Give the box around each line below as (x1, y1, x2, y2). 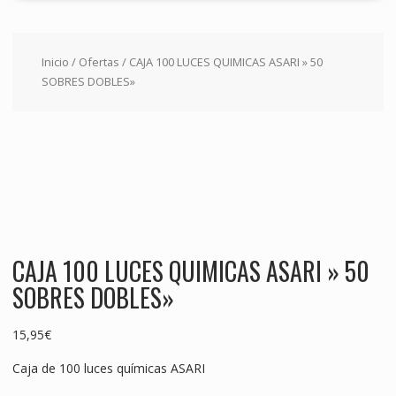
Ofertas (78, 54, 119, 71)
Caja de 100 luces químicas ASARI (11, 360, 205, 377)
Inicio (41, 54, 69, 71)
